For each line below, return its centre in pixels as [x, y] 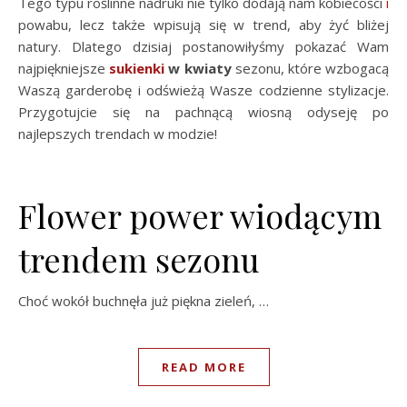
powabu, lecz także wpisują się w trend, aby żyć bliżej [203, 25]
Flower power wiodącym [200, 215]
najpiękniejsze [64, 68]
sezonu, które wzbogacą [310, 68]
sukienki [137, 68]
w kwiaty [198, 68]
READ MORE [203, 367]
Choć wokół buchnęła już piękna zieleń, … [144, 301]
